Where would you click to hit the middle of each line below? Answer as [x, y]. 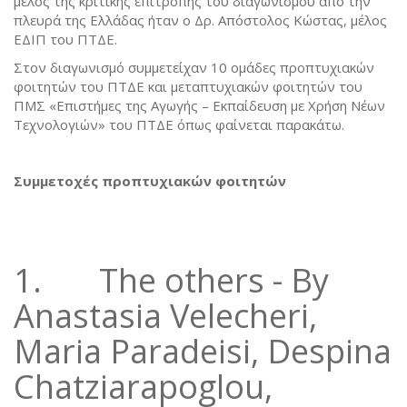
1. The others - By [171, 280]
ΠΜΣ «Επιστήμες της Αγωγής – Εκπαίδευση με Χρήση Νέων [199, 105]
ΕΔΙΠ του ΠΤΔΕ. [65, 39]
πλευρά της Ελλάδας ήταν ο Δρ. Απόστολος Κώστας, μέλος [200, 20]
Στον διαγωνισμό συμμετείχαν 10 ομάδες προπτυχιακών [194, 67]
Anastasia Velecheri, [165, 315]
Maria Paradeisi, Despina [203, 351]
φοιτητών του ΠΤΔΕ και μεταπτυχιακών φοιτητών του [188, 86]
